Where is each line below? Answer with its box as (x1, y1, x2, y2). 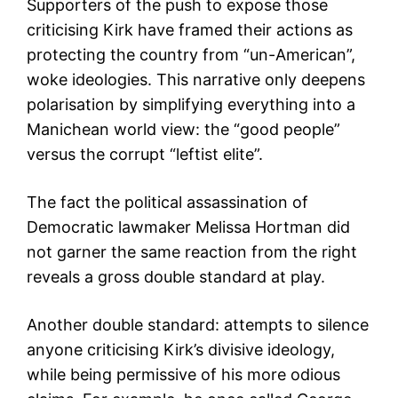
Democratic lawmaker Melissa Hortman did (27, 218, 350, 237)
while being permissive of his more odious (27, 365, 340, 385)
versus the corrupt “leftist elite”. (27, 145, 263, 164)
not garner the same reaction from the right (27, 243, 357, 262)
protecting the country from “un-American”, (27, 45, 355, 65)
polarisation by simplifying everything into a (27, 95, 355, 115)
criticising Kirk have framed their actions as (27, 20, 353, 40)
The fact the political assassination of (27, 193, 308, 212)
